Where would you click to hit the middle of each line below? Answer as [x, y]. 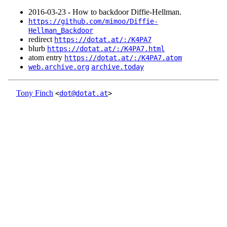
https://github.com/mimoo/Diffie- [93, 22]
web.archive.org [59, 67]
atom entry [46, 58]
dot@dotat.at [84, 93]
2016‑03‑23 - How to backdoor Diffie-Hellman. [105, 12]
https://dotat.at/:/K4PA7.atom [123, 58]
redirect [41, 40]
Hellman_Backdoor [61, 31]
